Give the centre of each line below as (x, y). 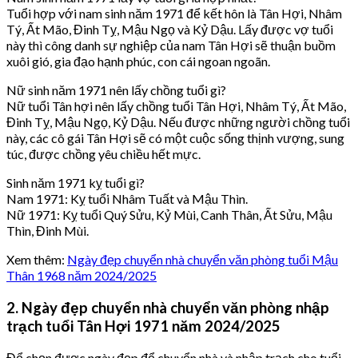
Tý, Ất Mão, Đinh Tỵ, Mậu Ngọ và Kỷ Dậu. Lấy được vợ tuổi (170, 29)
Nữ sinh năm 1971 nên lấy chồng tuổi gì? (116, 90)
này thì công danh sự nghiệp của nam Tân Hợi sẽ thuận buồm (171, 45)
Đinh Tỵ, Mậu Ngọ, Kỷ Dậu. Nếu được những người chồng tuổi (178, 122)
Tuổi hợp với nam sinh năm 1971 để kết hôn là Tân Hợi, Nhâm (174, 13)
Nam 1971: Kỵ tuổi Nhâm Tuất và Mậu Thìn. (127, 199)
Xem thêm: (37, 259)
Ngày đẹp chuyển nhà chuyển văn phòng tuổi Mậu (203, 259)
